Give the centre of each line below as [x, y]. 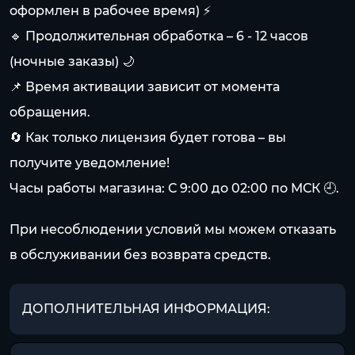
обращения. [50, 112]
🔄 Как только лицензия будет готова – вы [148, 137]
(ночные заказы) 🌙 [72, 61]
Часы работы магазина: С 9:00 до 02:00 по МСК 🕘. [174, 188]
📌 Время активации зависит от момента [145, 87]
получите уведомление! [90, 163]
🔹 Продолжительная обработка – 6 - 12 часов [159, 36]
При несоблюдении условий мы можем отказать [173, 229]
